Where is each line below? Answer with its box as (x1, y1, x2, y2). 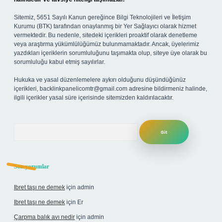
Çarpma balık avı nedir (14, 214, 75, 221)
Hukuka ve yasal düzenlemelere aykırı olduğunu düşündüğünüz (14, 76, 186, 83)
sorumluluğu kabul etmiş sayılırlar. (14, 58, 105, 65)
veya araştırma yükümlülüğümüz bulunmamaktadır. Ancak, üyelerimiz (14, 41, 199, 48)
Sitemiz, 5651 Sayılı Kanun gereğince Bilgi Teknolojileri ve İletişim (14, 14, 191, 21)
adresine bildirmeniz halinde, (127, 85, 207, 92)
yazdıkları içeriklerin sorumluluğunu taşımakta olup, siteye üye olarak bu (14, 50, 207, 56)
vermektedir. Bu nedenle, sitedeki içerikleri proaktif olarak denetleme (14, 32, 197, 39)
